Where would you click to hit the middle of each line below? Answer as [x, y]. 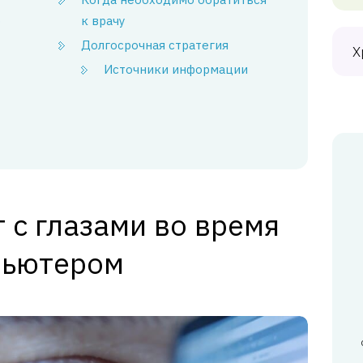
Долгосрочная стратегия [155, 45]
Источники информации [176, 69]
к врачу [103, 21]
